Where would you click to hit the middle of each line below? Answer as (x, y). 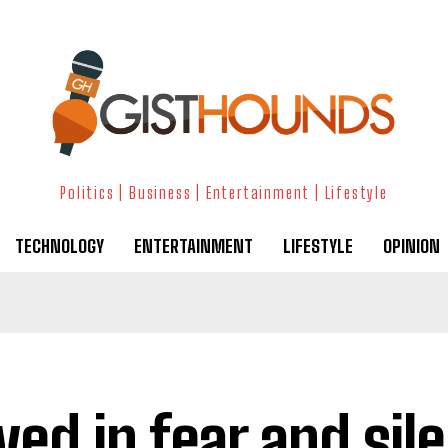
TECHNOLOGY (59, 246)
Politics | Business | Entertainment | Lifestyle (224, 192)
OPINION (411, 246)
